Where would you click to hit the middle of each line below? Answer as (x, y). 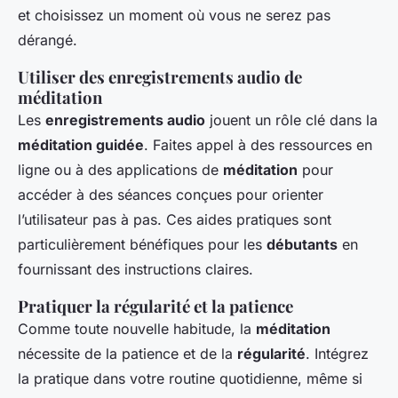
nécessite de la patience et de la (127, 354)
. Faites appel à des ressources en (258, 145)
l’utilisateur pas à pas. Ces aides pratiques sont (175, 220)
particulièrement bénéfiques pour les (142, 245)
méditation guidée (81, 145)
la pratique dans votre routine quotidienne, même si (190, 379)
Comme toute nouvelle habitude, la (137, 329)
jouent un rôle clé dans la (291, 120)
